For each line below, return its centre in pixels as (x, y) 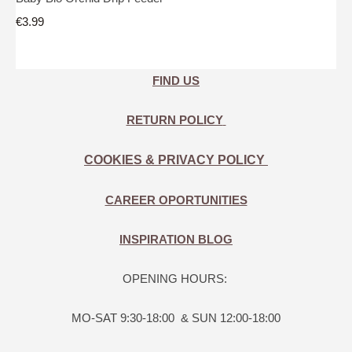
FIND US (176, 81)
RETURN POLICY (174, 120)
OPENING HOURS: (176, 279)
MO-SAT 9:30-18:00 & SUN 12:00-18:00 (176, 318)
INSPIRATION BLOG (176, 240)
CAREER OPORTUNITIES (176, 200)
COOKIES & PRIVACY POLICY (176, 160)
